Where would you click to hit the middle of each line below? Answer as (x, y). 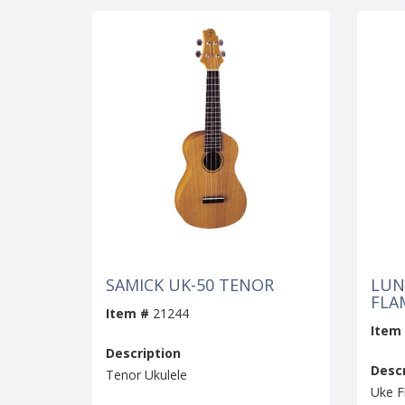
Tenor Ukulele (146, 375)
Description (143, 353)
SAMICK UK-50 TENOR (190, 285)
